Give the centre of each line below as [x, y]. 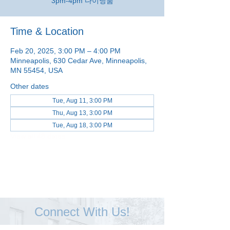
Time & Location [47, 31]
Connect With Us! [82, 212]
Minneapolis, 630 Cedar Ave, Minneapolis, [79, 61]
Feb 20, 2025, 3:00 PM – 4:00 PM [65, 51]
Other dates [30, 86]
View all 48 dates [38, 136]
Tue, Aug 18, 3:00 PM [82, 125]
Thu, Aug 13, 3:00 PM [82, 113]
